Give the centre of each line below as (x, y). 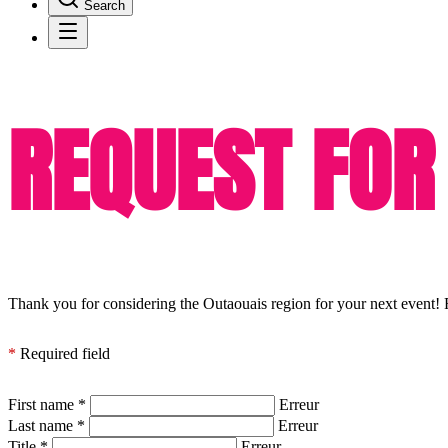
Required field (63, 354)
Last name (42, 426)
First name (43, 405)
